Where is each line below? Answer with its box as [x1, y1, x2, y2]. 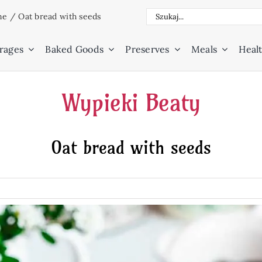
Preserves [125, 43, 170, 55]
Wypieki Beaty [61, 88, 201, 118]
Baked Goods [45, 43, 104, 55]
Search [145, 8, 181, 22]
